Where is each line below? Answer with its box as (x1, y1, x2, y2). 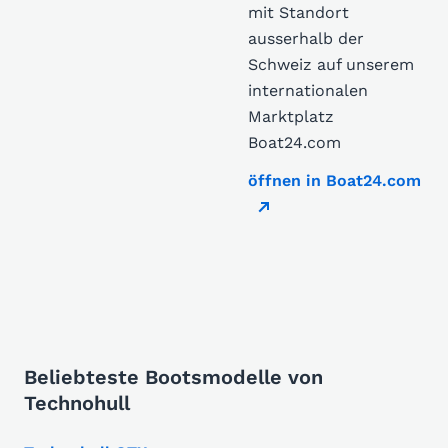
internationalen (248, 81, 368, 100)
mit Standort (248, 3, 349, 22)
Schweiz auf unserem (248, 55, 414, 74)
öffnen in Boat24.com (248, 171, 421, 190)
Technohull (24, 391, 130, 415)
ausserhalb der (248, 29, 364, 48)
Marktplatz (248, 107, 334, 126)
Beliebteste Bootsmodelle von (24, 365, 323, 389)
